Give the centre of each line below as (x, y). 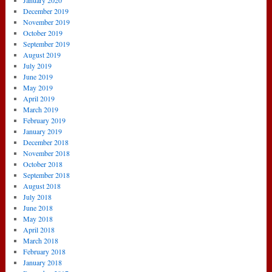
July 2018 (37, 197)
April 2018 (39, 230)
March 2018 (41, 241)
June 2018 (38, 208)
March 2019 (41, 110)
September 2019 (46, 44)
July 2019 (37, 66)
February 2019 (44, 121)
